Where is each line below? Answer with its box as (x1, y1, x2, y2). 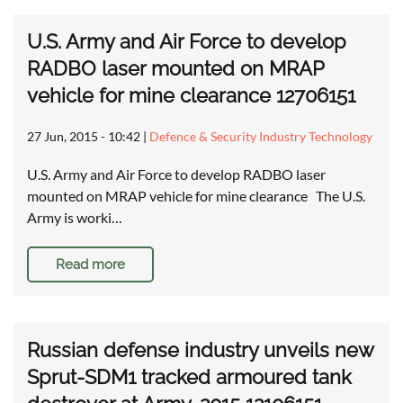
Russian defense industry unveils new (27, 338, 373, 363)
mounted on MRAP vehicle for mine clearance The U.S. (27, 187, 365, 205)
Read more (56, 256, 125, 273)
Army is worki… (27, 209, 122, 227)
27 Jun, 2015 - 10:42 (27, 129, 140, 145)
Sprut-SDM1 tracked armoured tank (27, 365, 352, 390)
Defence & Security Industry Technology (149, 129, 372, 145)
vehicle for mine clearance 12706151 (27, 84, 355, 108)
